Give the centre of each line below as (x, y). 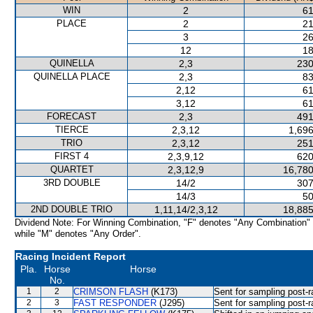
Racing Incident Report (71, 256)
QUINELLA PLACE (72, 77)
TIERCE (72, 130)
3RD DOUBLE (72, 183)
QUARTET (72, 169)
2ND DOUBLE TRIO (72, 209)
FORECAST (72, 116)
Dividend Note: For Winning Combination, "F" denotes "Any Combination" (162, 223)
